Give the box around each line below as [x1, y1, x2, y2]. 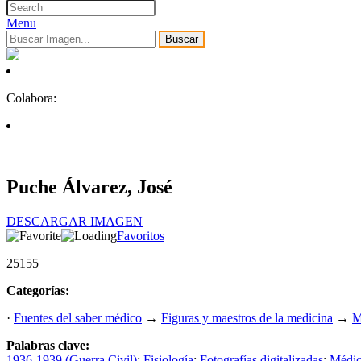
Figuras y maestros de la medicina [161, 311, 333, 326]
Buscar [165, 33, 198, 46]
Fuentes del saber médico [14, 311, 142, 326]
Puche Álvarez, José [6, 176, 172, 198]
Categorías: [6, 284, 69, 298]
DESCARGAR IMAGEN [6, 214, 143, 229]
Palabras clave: [6, 338, 89, 353]
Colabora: [6, 91, 56, 106]
